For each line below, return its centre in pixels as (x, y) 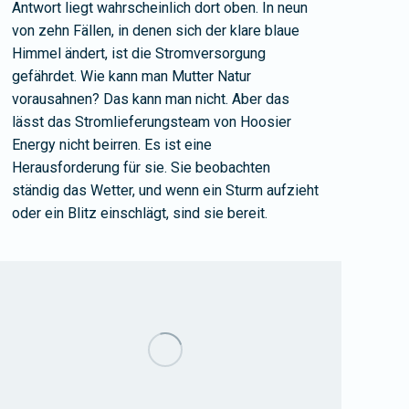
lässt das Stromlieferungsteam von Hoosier (152, 122)
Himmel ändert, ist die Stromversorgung (139, 54)
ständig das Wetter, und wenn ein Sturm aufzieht (165, 191)
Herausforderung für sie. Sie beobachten (141, 168)
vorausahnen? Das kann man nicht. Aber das (151, 100)
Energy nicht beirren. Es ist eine (112, 145)
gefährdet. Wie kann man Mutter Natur (131, 77)
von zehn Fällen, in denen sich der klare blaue (156, 31)
